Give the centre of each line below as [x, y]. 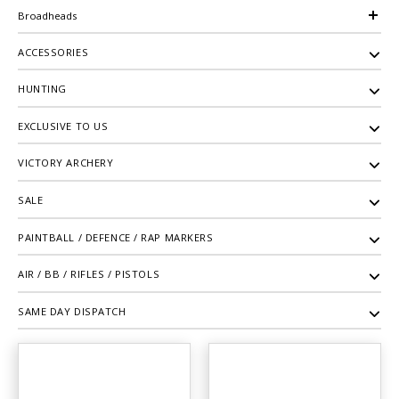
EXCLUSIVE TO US [63, 126]
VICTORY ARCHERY [66, 163]
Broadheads [47, 15]
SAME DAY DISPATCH [72, 311]
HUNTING [42, 89]
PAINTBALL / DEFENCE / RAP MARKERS [116, 237]
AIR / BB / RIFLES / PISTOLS [89, 274]
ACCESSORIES [53, 52]
